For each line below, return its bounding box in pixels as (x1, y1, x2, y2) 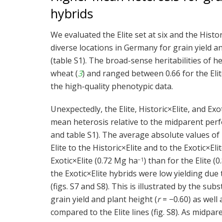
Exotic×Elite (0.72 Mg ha (51, 155, 138, 166)
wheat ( (51, 68, 78, 79)
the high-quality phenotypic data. (51, 81, 173, 92)
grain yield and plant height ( (51, 194, 157, 205)
